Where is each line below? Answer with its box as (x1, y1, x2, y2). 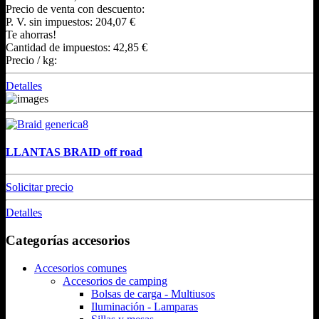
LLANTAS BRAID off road (6, 146, 142, 159)
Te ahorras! (6, 28, 56, 41)
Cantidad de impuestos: (6, 41, 113, 53)
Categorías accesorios (6, 233, 130, 249)
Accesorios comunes (34, 261, 127, 274)
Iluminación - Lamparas (91, 300, 198, 313)
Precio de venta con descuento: (6, 2, 145, 15)
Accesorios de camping (63, 274, 167, 287)
